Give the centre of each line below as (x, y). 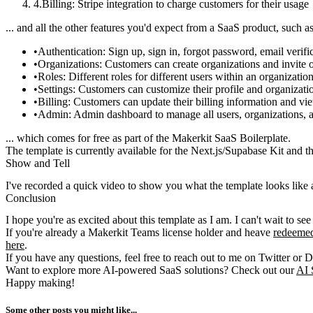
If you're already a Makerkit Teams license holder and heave (139, 232)
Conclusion (31, 198)
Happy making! (40, 282)
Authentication (70, 52)
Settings (55, 89)
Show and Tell (38, 163)
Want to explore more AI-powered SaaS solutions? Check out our (151, 270)
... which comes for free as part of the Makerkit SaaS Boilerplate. (148, 138)
